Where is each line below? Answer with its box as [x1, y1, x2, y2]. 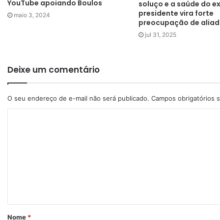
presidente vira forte [138, 8, 214, 19]
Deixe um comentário [7, 64, 100, 76]
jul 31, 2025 [144, 31, 176, 39]
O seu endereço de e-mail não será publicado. [7, 94, 149, 103]
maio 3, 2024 [14, 11, 50, 19]
